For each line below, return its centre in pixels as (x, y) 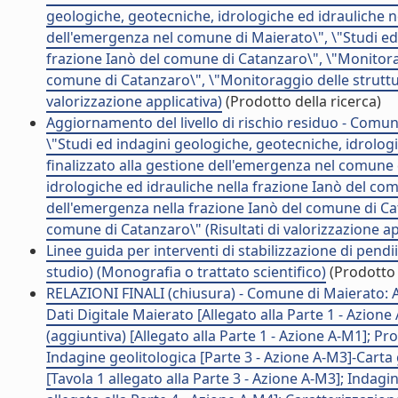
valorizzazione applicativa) (134, 101)
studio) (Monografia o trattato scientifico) (186, 272)
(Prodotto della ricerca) (302, 101)
